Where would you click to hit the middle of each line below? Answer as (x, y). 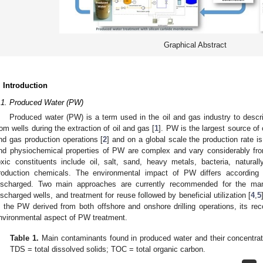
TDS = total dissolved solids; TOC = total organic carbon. (108, 249)
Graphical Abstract (195, 45)
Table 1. (25, 238)
